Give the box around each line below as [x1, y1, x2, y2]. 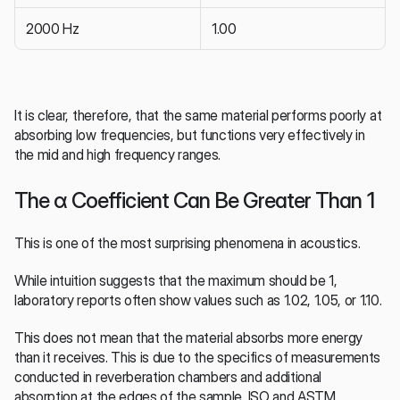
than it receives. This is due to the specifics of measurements [14, 347, 381, 366]
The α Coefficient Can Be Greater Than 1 [14, 187, 374, 213]
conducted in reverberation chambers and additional [14, 367, 321, 386]
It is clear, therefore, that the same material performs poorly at [14, 105, 382, 124]
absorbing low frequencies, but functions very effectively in [14, 125, 365, 144]
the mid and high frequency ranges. [14, 145, 221, 163]
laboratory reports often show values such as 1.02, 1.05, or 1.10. [14, 290, 382, 309]
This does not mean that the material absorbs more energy [14, 328, 363, 346]
